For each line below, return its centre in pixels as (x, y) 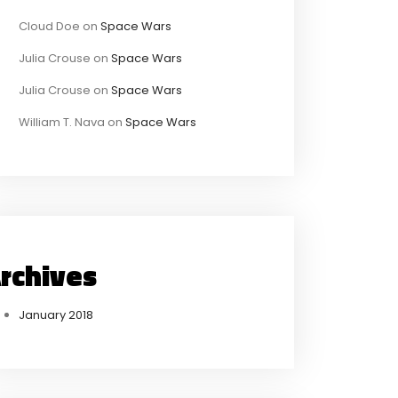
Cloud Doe (49, 26)
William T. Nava (62, 122)
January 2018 (56, 314)
